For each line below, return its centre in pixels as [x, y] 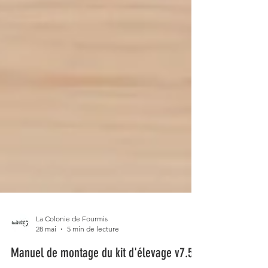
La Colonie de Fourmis [72, 240]
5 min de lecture [93, 251]
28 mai [46, 251]
